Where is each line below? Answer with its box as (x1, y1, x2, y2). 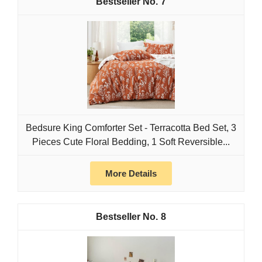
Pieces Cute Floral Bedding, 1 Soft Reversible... (32, 137, 230, 147)
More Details (105, 168, 157, 179)
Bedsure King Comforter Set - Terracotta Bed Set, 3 (26, 123, 236, 133)
